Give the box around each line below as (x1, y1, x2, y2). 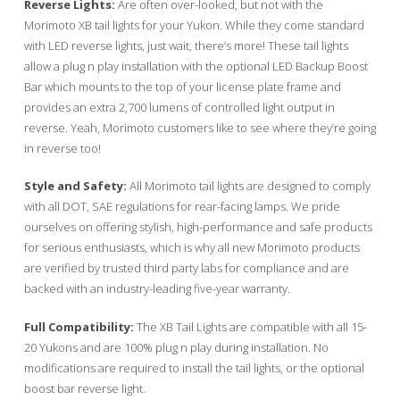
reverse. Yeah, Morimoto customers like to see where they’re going (23, 119, 376, 136)
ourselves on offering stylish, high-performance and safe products (23, 219, 372, 235)
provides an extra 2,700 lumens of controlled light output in (23, 98, 335, 115)
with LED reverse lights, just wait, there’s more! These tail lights (23, 37, 348, 54)
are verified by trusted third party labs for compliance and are (23, 260, 349, 276)
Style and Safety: (23, 178, 127, 194)
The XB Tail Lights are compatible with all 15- (133, 318, 367, 335)
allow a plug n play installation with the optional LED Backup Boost (23, 57, 368, 74)
